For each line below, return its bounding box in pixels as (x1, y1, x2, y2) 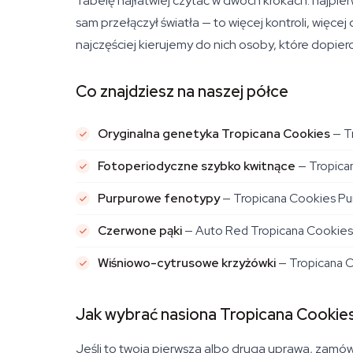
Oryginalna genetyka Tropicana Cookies (98, 125, 330, 142)
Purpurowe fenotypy (98, 190, 220, 206)
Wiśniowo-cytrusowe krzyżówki (98, 255, 276, 271)
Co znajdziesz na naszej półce (76, 81, 288, 102)
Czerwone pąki (98, 222, 182, 239)
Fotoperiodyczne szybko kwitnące (98, 158, 295, 174)
